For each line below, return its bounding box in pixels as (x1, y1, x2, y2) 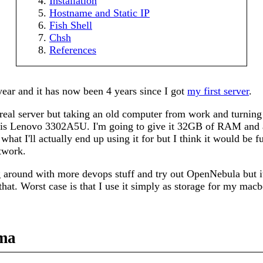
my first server (187, 85, 249, 97)
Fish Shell (49, 19, 92, 32)
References (49, 44, 96, 56)
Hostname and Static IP (49, 7, 150, 19)
